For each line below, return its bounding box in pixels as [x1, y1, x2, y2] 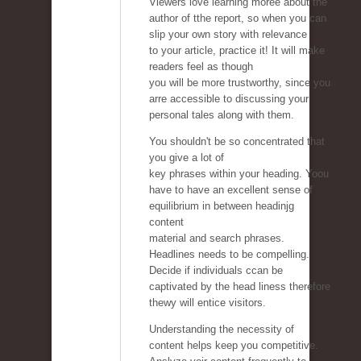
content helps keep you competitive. [149, 339, 318, 352]
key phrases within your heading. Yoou [149, 168, 329, 180]
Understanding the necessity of [149, 323, 294, 336]
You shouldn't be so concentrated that [149, 135, 325, 148]
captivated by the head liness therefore [149, 280, 330, 293]
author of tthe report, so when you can [149, 12, 326, 25]
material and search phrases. [149, 232, 284, 245]
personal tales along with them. [149, 109, 294, 122]
